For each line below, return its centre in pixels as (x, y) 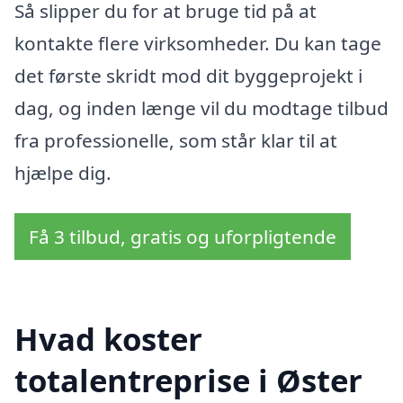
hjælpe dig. (63, 172)
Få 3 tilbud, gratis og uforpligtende (183, 237)
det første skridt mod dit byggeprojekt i (188, 75)
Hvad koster (108, 339)
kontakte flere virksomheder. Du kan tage (198, 43)
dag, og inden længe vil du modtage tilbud (201, 107)
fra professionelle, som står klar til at (176, 140)
